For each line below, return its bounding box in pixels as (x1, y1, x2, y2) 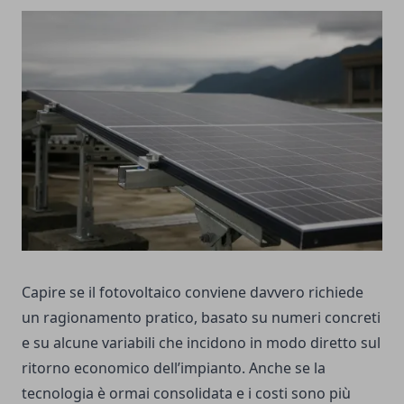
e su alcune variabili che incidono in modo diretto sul (22, 333, 381, 353)
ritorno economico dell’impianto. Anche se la (22, 358, 326, 379)
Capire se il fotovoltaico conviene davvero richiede (22, 282, 363, 303)
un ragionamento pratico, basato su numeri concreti (22, 308, 381, 328)
